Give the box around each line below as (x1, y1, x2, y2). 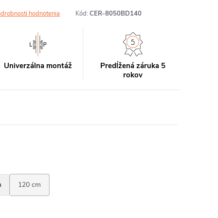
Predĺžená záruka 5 (100, 61, 165, 71)
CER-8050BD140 (90, 9, 142, 18)
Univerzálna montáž (4, 61, 73, 71)
